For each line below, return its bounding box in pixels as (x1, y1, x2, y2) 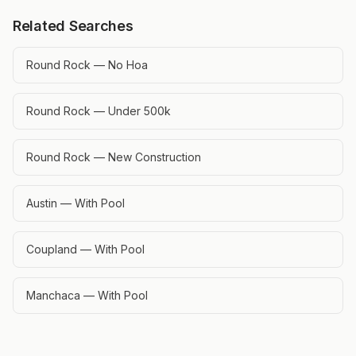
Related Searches (13, 17, 133, 34)
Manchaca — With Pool (26, 288, 148, 302)
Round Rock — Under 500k (26, 104, 171, 118)
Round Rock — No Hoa (26, 58, 148, 72)
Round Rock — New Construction (26, 150, 201, 164)
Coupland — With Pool (26, 242, 145, 256)
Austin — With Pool (26, 196, 125, 210)
